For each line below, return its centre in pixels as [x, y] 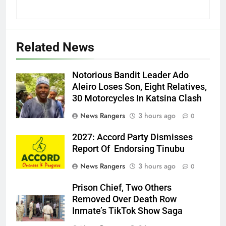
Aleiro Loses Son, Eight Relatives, [139, 87]
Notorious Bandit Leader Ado [130, 75]
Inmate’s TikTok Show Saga [127, 211]
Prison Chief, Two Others [122, 188]
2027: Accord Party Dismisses [132, 137]
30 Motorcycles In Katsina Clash [137, 99]
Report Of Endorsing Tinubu [128, 149]
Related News [55, 47]
